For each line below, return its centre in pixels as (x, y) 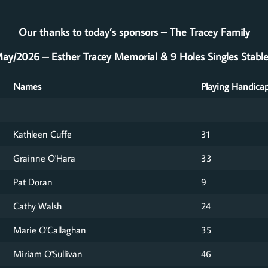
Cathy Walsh (37, 205)
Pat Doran (33, 181)
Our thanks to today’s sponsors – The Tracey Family (134, 32)
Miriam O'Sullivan (48, 253)
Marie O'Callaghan (50, 229)
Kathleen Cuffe (42, 133)
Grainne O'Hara (44, 157)
